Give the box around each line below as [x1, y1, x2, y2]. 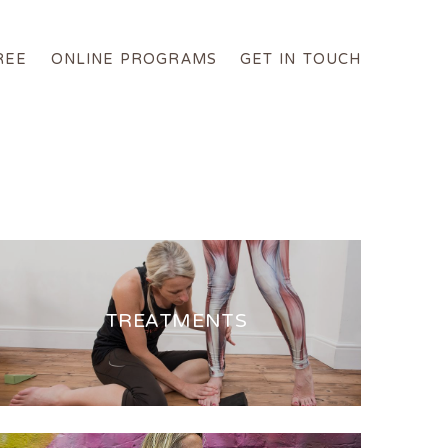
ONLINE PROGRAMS [50, 41, 217, 80]
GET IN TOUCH [239, 41, 361, 80]
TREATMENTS [104, 296, 248, 348]
